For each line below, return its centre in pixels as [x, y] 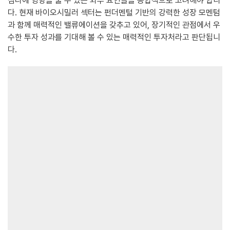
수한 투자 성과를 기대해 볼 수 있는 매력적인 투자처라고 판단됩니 [114, 37]
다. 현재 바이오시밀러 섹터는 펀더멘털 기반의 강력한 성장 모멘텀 [114, 12]
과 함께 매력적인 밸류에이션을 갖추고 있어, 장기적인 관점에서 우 [114, 25]
